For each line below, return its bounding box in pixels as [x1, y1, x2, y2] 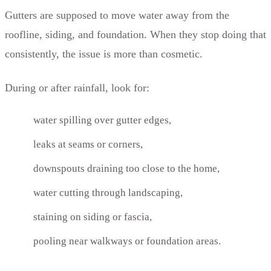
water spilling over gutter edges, [33, 114, 172, 126]
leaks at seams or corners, [33, 138, 143, 150]
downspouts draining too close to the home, [33, 162, 220, 174]
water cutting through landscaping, [33, 186, 183, 198]
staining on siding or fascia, [33, 211, 152, 223]
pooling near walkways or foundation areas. [33, 235, 221, 247]
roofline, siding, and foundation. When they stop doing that [5, 28, 266, 41]
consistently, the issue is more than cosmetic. [5, 47, 203, 60]
